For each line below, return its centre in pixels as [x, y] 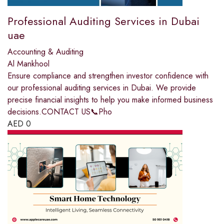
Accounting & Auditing [45, 52]
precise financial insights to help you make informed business [110, 100]
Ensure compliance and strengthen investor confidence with [108, 76]
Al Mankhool [28, 64]
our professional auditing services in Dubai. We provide [102, 88]
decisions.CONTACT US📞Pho [60, 112]
